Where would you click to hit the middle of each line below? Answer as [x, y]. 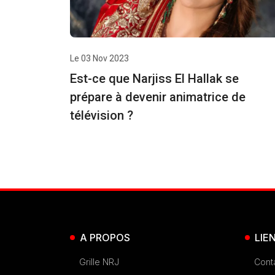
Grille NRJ [99, 262]
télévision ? [102, 116]
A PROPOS [105, 238]
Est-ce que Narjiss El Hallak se [154, 79]
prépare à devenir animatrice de [158, 97]
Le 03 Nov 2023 [99, 59]
